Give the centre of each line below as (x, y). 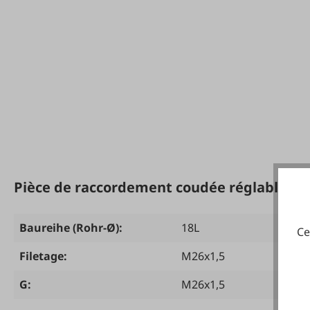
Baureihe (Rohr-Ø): (71, 228)
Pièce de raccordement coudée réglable (150, 187)
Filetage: (43, 256)
